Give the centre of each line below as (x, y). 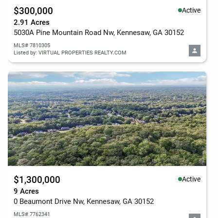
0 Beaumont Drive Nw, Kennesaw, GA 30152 (84, 201)
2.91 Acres (32, 22)
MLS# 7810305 (32, 45)
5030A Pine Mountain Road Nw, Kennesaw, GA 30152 (99, 33)
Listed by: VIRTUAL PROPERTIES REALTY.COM (70, 53)
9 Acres (26, 191)
